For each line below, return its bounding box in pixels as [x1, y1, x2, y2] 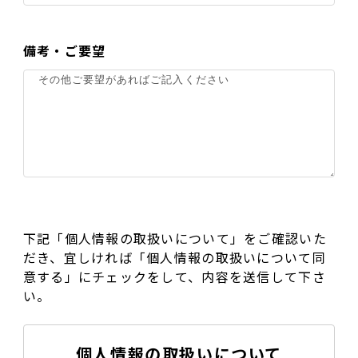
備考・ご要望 [22, 41, 106, 60]
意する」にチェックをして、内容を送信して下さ [22, 267, 326, 286]
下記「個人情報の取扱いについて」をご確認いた [22, 229, 327, 248]
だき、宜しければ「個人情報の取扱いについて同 [22, 248, 326, 267]
